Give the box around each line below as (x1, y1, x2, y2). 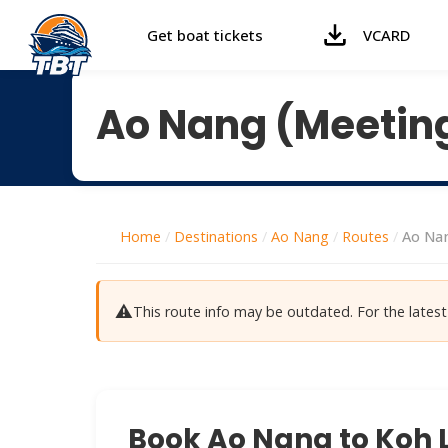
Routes (342, 227, 389, 246)
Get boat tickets (146, 25, 263, 45)
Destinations (174, 227, 258, 246)
